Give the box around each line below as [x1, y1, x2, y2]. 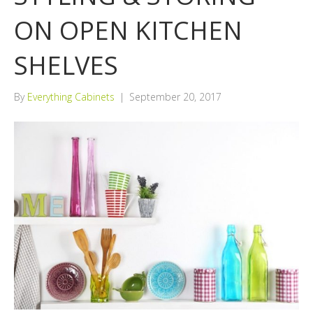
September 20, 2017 [129, 90, 221, 104]
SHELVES [14, 48, 118, 83]
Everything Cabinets [27, 90, 115, 104]
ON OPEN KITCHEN [14, 13, 242, 48]
